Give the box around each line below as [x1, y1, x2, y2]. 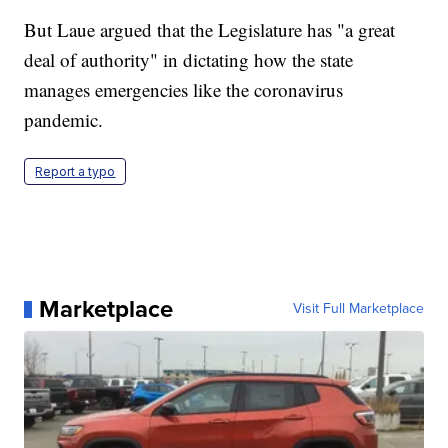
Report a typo [35, 164, 116, 180]
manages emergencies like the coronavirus [24, 77, 344, 103]
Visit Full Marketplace [292, 298, 424, 320]
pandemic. [24, 107, 104, 133]
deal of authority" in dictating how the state [24, 47, 354, 73]
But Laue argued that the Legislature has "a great [24, 17, 396, 43]
